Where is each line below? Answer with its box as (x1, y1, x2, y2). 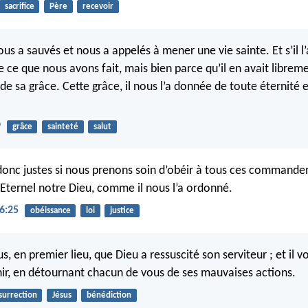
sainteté (47, 122, 78, 131)
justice (109, 206, 134, 216)
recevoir (82, 2, 113, 12)
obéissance (30, 206, 71, 216)
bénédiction (86, 290, 131, 300)
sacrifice (4, 2, 34, 12)
